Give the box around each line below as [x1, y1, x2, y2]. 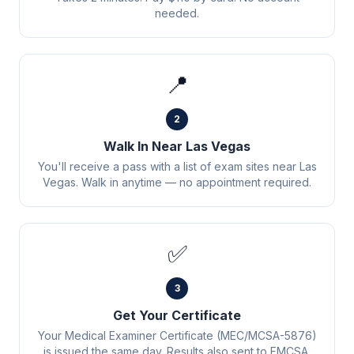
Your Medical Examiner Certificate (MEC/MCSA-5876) [37, 329, 317, 342]
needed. [155, 6, 199, 20]
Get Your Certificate [113, 307, 241, 323]
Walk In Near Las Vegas [104, 138, 250, 154]
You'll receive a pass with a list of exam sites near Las [37, 160, 317, 173]
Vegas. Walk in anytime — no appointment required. [43, 175, 311, 189]
